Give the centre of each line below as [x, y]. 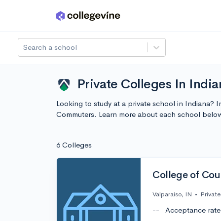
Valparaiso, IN [172, 194]
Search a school [50, 47]
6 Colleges [74, 145]
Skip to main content [45, 18]
